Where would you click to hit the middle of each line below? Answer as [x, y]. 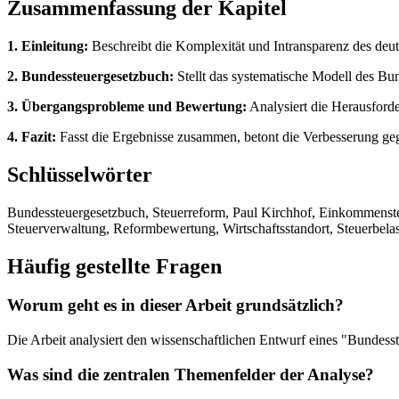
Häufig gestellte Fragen [114, 266]
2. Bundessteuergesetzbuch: [90, 76]
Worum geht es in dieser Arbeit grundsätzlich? [175, 305]
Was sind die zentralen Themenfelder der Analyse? [191, 374]
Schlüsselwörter [80, 174]
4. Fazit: [32, 136]
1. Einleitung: [48, 45]
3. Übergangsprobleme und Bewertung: [127, 106]
